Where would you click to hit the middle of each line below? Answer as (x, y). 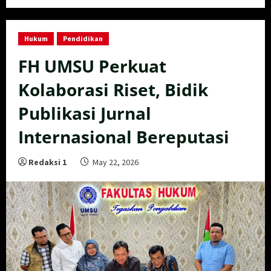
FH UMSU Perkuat (92, 66)
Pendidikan (83, 39)
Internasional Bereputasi (124, 137)
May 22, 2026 (116, 162)
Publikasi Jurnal (85, 113)
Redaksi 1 (47, 162)
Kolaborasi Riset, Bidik (113, 90)
